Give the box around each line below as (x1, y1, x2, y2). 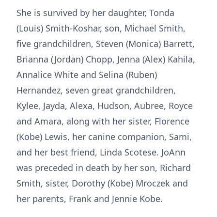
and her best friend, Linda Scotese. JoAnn (16, 146, 186, 158)
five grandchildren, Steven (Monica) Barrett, (16, 38, 195, 49)
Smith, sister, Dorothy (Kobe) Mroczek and (16, 177, 188, 189)
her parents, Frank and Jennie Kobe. (16, 193, 163, 204)
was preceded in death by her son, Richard (16, 162, 191, 173)
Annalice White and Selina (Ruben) (16, 69, 157, 80)
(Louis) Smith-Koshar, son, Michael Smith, (16, 22, 186, 34)
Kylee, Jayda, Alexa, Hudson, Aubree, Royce (16, 100, 193, 111)
